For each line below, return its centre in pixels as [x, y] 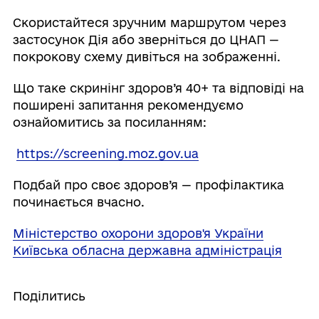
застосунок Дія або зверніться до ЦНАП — [146, 39]
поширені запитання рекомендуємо [128, 105]
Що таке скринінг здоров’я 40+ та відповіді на [158, 88]
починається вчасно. [78, 202]
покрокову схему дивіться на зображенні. [146, 56]
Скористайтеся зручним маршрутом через [149, 22]
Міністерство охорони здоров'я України [138, 233]
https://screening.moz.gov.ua [107, 153]
